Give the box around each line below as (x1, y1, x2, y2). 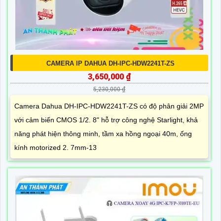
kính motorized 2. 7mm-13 (14, 144, 97, 152)
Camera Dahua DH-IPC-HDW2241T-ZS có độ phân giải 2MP (14, 102, 204, 110)
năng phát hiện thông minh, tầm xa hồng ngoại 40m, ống (14, 130, 192, 138)
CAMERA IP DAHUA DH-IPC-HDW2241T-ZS (46, 60, 175, 68)
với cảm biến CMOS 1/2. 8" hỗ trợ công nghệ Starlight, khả (14, 116, 198, 124)
